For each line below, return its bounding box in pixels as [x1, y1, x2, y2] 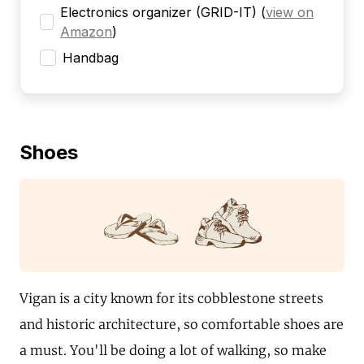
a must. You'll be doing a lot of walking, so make [19, 341, 327, 358]
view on [266, 4, 314, 21]
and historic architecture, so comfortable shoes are [19, 315, 344, 332]
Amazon [60, 24, 113, 41]
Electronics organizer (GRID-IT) [60, 4, 258, 21]
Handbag [63, 50, 119, 67]
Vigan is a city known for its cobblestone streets [19, 289, 323, 306]
